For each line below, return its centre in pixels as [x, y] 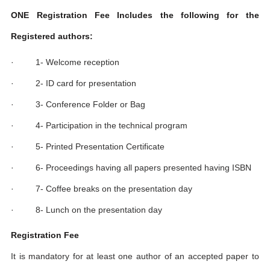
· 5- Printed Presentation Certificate [88, 146]
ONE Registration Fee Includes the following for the [135, 15]
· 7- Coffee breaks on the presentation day [102, 188]
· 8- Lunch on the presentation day [87, 209]
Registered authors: [52, 36]
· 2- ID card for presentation [74, 83]
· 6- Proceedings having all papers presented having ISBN [131, 167]
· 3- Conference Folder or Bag [78, 104]
